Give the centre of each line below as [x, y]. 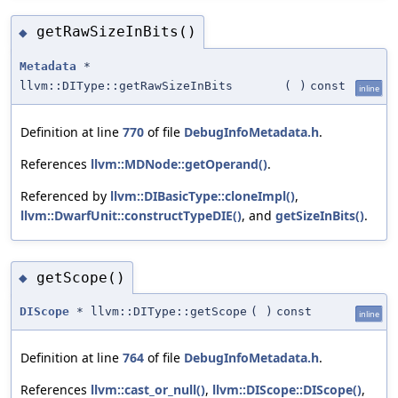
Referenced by [65, 195]
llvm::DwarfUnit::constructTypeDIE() [131, 215]
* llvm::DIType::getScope [158, 312]
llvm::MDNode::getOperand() [179, 163]
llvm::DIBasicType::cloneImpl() [203, 195]
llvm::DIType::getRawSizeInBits [126, 85]
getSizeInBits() [320, 215]
